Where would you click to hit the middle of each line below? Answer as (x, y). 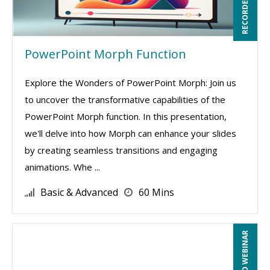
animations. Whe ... (62, 167)
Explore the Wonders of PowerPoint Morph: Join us (130, 83)
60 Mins (156, 192)
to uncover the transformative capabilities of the (125, 99)
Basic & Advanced (79, 192)
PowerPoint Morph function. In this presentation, (126, 116)
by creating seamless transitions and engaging (121, 150)
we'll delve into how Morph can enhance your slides (130, 133)
